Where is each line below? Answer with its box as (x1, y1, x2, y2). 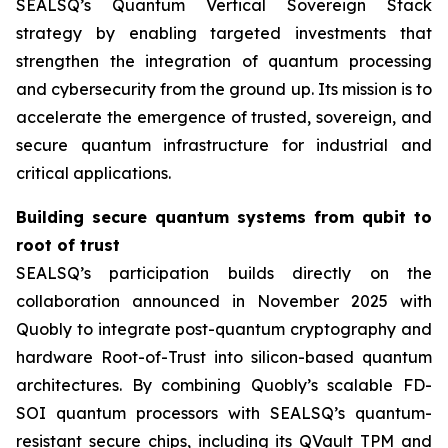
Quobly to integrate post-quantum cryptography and (16, 319, 432, 339)
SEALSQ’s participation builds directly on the (16, 263, 432, 283)
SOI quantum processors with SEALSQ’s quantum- (16, 403, 432, 423)
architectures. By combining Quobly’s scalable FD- (16, 375, 432, 395)
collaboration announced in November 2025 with (16, 291, 432, 311)
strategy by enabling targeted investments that (16, 23, 432, 43)
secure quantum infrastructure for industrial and (16, 135, 432, 155)
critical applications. (16, 163, 171, 183)
